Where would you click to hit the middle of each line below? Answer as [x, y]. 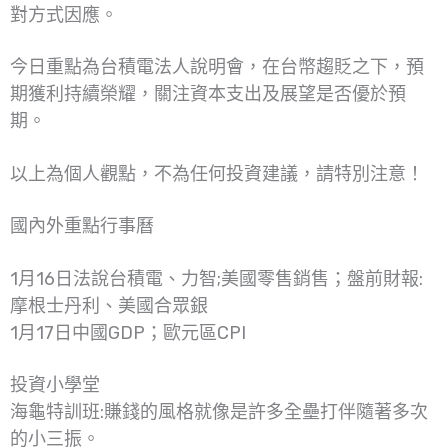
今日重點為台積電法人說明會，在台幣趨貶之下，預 [217, 67]
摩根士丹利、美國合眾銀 [109, 305]
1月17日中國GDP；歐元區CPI [128, 332]
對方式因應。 [64, 14]
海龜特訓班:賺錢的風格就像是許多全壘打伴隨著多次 [219, 412]
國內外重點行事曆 [82, 226]
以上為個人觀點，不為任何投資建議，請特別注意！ [217, 173]
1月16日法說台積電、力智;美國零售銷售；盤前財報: [216, 278]
